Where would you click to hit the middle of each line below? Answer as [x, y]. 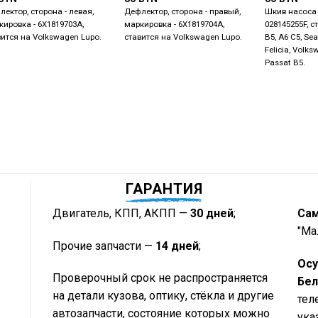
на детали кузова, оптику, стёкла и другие [163, 296]
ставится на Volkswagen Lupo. [183, 37]
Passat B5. [285, 62]
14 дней [177, 246]
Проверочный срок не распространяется [160, 278]
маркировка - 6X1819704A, [175, 24]
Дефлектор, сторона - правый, [183, 11]
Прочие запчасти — [104, 246]
